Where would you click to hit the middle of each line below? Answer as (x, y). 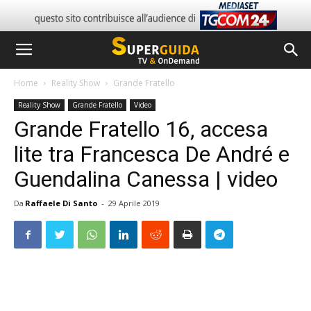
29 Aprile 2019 (134, 203)
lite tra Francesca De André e (152, 154)
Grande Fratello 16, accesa (141, 129)
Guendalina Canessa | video (146, 179)
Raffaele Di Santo (61, 203)
